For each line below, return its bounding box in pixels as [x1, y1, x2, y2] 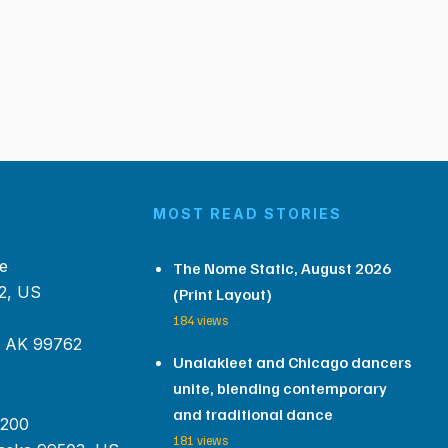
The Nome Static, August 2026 [172, 258, 391, 278]
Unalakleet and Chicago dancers [172, 352, 412, 372]
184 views [172, 312, 228, 328]
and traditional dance [172, 404, 333, 424]
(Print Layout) [172, 284, 272, 304]
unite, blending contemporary [172, 378, 387, 398]
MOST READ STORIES [152, 205, 342, 222]
